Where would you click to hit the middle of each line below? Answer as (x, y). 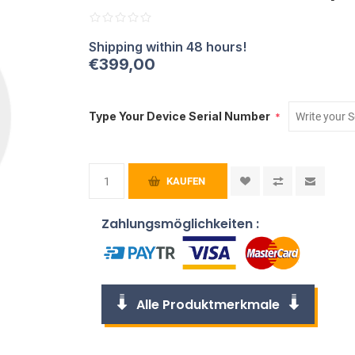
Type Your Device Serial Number (181, 116)
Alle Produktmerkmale (208, 304)
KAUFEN (186, 181)
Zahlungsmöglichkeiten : (181, 224)
